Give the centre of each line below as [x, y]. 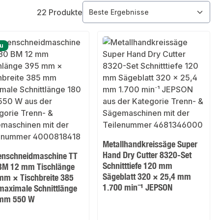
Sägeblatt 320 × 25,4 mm [147, 177]
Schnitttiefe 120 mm [138, 166]
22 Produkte [60, 12]
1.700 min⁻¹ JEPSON [138, 187]
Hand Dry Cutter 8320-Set [147, 155]
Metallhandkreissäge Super [150, 144]
